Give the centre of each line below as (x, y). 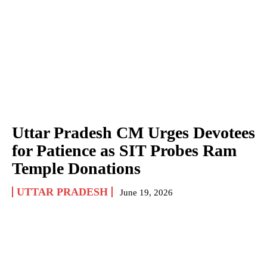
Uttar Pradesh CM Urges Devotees (133, 132)
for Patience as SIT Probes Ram (124, 150)
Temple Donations (76, 168)
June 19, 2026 (146, 192)
